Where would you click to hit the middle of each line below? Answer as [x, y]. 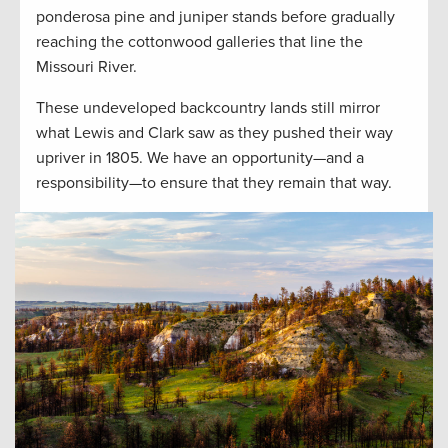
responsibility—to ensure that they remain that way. [214, 183]
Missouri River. [86, 67]
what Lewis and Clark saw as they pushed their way [214, 133]
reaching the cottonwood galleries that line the [199, 42]
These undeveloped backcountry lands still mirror [208, 108]
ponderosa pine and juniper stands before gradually [215, 17]
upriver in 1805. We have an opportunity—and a [200, 158]
